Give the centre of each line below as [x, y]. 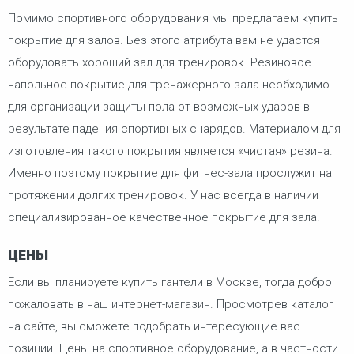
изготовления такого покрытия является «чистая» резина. [170, 151]
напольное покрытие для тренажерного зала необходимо [169, 85]
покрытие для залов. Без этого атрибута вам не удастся [164, 41]
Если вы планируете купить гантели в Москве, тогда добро [170, 282]
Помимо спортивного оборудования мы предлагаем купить [173, 19]
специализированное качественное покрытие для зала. [164, 218]
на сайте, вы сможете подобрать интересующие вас [154, 326]
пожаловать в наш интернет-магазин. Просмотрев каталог [171, 304]
